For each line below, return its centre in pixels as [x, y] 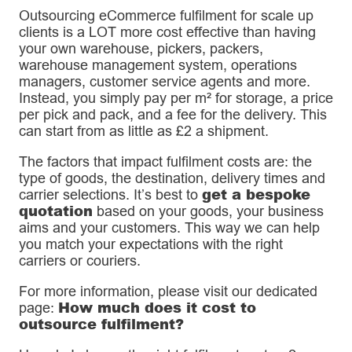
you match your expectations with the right [151, 244]
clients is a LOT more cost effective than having [167, 32]
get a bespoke [256, 194]
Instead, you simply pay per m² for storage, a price [176, 98]
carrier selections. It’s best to [110, 195]
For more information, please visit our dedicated [168, 291]
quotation [56, 211]
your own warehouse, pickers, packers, [141, 49]
